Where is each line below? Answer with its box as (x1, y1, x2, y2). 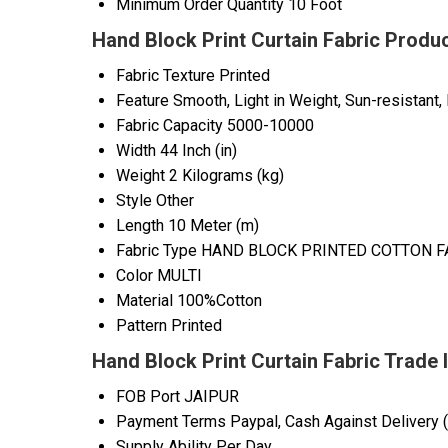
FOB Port (116, 387, 180, 407)
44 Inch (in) (160, 141, 237, 161)
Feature (116, 91, 169, 111)
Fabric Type (116, 241, 197, 261)
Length (116, 216, 164, 236)
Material (116, 291, 173, 311)
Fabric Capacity (116, 116, 223, 136)
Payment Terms (116, 412, 226, 432)
